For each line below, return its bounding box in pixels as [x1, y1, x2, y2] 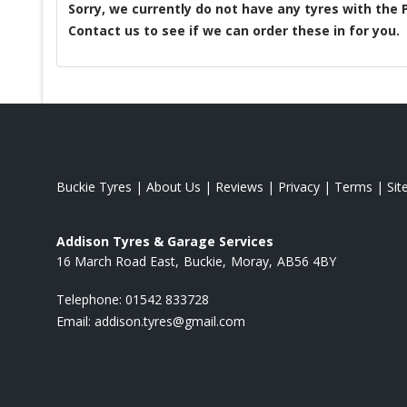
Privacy [278, 177, 320, 195]
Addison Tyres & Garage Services [56, 232, 273, 250]
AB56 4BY [277, 252, 336, 270]
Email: [56, 312, 94, 330]
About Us [146, 177, 201, 195]
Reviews [215, 177, 263, 195]
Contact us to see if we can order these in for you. [68, 21, 400, 39]
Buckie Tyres [56, 177, 132, 195]
